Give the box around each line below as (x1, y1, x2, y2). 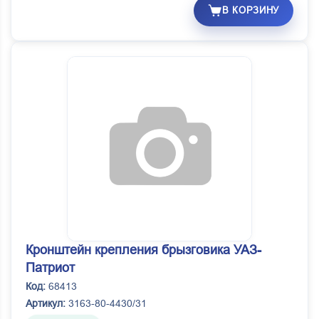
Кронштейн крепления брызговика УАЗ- (26, 243, 261, 258)
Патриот (26, 261, 75, 276)
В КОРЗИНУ (222, 5, 279, 16)
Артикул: (26, 298, 66, 310)
